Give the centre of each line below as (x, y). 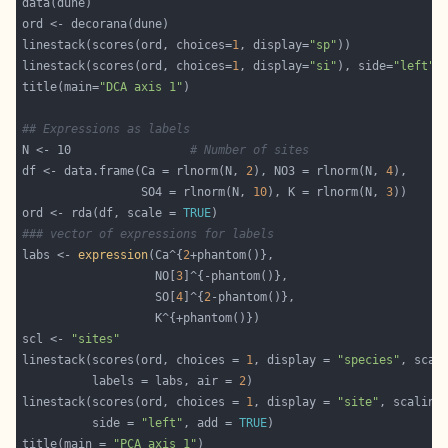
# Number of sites (250, 150)
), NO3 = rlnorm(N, (320, 171)
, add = (211, 423)
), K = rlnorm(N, (327, 192)
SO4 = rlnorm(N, (138, 192)
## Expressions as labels (106, 129)
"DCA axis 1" (141, 87)
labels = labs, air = (131, 381)
